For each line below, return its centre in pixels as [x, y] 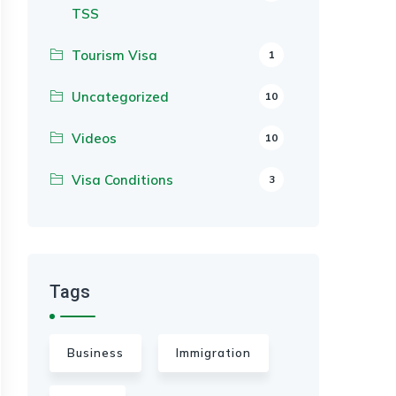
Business [95, 353]
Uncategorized [120, 97]
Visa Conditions [122, 180]
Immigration [213, 353]
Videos [94, 138]
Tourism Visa [114, 55]
